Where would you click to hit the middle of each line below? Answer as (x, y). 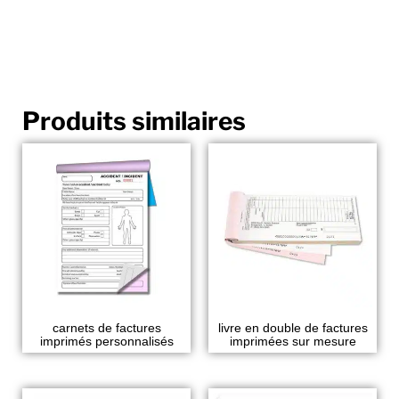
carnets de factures (106, 327)
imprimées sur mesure (293, 341)
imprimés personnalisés (106, 341)
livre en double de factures (293, 327)
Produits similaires (134, 121)
